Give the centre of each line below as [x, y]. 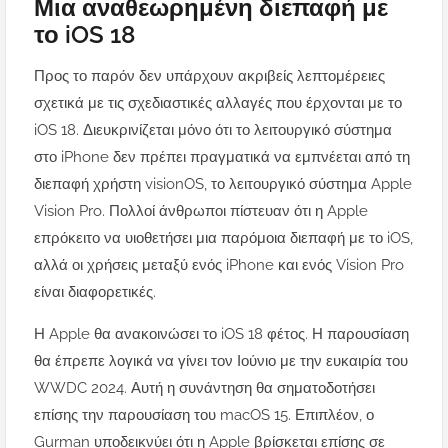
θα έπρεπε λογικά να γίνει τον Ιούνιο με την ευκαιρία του [221, 361]
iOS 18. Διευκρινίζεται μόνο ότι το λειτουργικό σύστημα [213, 130]
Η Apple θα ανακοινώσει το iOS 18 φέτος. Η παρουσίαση [221, 334]
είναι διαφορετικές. [95, 292]
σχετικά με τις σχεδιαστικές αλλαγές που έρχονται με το [218, 103]
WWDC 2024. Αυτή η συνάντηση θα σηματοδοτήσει [204, 388]
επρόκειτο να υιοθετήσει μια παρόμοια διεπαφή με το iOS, [223, 238]
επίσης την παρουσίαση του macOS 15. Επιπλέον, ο [204, 415]
